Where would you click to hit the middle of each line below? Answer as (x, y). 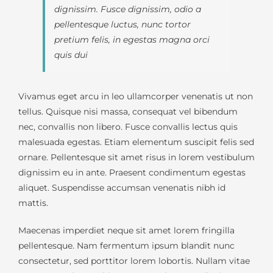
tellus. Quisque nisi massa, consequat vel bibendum (128, 112)
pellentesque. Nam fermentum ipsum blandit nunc (126, 246)
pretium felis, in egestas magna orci (132, 40)
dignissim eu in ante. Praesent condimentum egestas (132, 173)
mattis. (33, 203)
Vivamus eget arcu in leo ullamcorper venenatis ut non (136, 97)
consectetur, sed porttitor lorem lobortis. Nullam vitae (134, 261)
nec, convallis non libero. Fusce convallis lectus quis (128, 127)
